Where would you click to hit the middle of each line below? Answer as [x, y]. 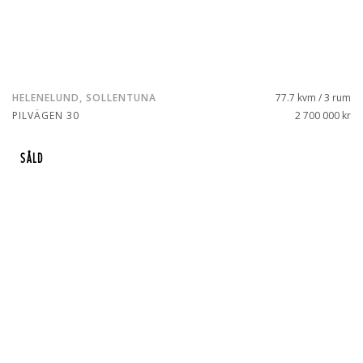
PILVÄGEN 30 [46, 115]
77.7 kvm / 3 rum [313, 98]
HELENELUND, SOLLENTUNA [84, 98]
